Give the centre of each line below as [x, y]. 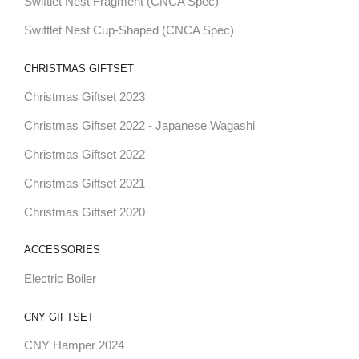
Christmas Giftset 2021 [84, 183]
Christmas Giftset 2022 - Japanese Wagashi [139, 126]
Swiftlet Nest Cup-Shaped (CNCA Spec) [129, 30]
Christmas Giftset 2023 [84, 97]
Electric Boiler [60, 278]
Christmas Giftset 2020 [84, 212]
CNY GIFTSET [58, 317]
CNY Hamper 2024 [74, 346]
